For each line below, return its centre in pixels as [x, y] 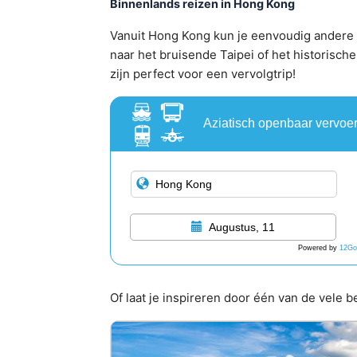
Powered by [319, 247]
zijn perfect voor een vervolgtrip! [203, 73]
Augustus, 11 [242, 227]
